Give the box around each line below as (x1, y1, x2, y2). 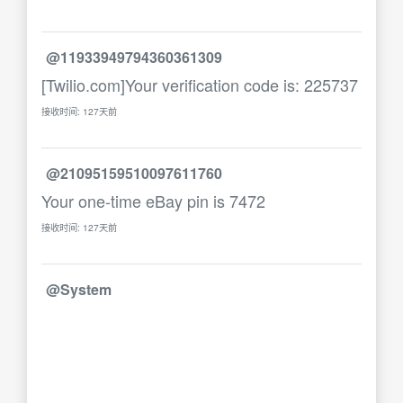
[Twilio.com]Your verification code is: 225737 (41, 73, 358, 96)
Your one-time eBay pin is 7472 (41, 189, 265, 212)
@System (46, 279, 112, 300)
